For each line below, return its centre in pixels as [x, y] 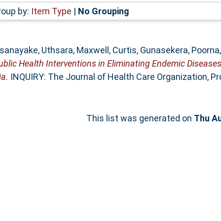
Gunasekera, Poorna [180, 50]
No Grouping [103, 11]
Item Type [51, 11]
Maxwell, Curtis [106, 50]
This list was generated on [140, 118]
